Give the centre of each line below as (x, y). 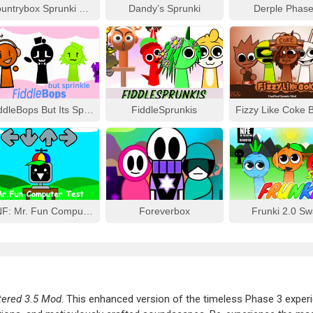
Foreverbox (164, 211)
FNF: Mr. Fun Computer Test (88, 211)
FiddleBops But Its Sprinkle (88, 110)
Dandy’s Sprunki (164, 8)
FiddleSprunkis (165, 110)
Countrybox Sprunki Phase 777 (83, 8)
